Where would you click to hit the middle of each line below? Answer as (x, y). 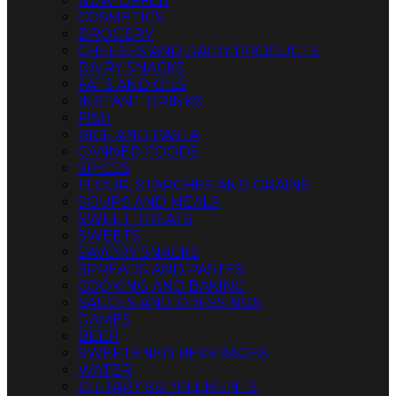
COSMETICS (121, 17)
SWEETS (109, 236)
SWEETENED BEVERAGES (173, 353)
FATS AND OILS (132, 84)
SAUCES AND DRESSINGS (170, 303)
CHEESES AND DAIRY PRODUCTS (198, 51)
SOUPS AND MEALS (148, 202)
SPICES (104, 168)
